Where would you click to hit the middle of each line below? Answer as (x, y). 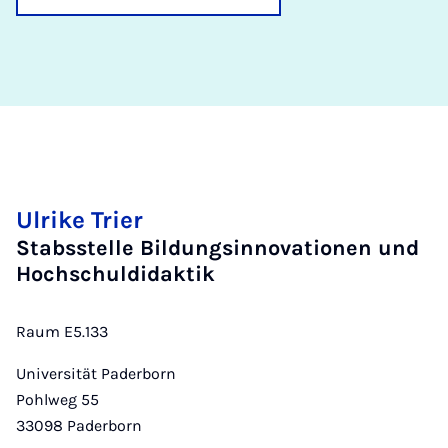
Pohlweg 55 (57, 399)
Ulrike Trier (79, 220)
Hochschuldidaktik (115, 273)
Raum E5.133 (62, 331)
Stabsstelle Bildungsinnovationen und (217, 247)
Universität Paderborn (96, 373)
